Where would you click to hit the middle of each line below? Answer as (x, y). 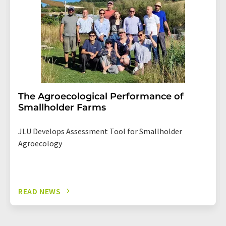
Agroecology (40, 143)
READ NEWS (40, 191)
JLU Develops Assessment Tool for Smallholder (100, 131)
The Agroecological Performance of (101, 96)
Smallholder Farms (62, 107)
